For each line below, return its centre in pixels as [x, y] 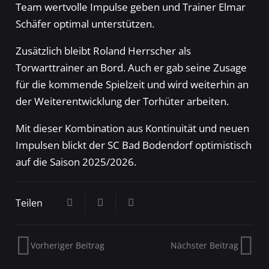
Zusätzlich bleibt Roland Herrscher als [103, 51]
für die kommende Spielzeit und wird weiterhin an [132, 85]
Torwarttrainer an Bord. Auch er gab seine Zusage [131, 68]
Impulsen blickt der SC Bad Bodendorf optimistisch [133, 145]
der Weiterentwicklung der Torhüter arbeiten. [122, 101]
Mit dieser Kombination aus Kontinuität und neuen [132, 128]
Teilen [29, 203]
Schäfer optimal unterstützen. [85, 24]
